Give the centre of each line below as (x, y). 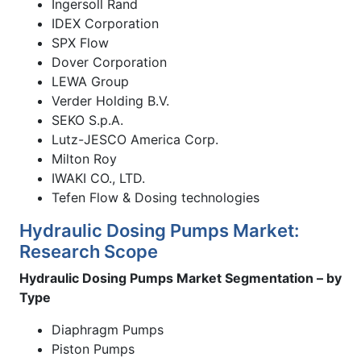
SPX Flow (80, 42)
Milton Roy (84, 158)
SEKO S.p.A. (87, 120)
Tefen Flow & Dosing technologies (156, 197)
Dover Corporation (109, 62)
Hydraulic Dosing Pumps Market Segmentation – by (180, 278)
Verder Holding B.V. (110, 100)
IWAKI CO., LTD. (98, 178)
